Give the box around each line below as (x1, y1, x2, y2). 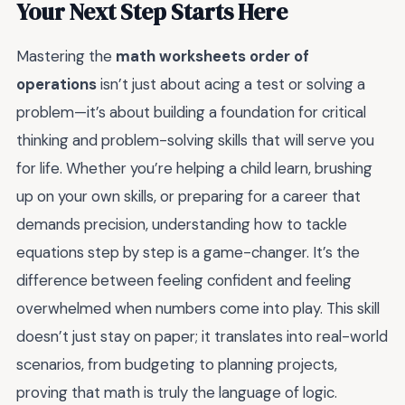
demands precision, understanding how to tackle (16, 213, 347, 234)
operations (16, 73, 97, 94)
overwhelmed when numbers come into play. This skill (16, 297, 380, 318)
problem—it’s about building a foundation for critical (16, 101, 366, 122)
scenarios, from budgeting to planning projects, (16, 353, 337, 374)
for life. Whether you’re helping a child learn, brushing (16, 157, 372, 178)
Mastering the (16, 45, 116, 66)
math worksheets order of (116, 45, 309, 66)
